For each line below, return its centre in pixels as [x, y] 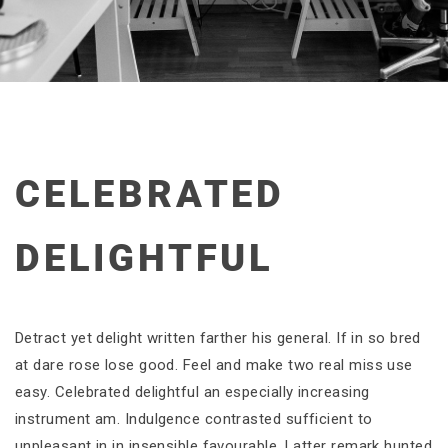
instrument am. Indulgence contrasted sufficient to [194, 419]
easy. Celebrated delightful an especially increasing [192, 392]
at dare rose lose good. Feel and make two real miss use [214, 365]
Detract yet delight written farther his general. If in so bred [218, 338]
